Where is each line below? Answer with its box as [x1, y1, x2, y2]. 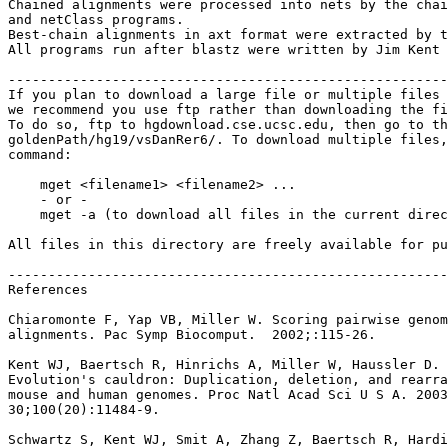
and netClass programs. [8, 12, 184, 27]
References [8, 282, 88, 297]
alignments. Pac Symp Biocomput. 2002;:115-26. [8, 327, 376, 342]
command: [8, 147, 72, 162]
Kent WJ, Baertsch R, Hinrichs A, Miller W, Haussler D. [8, 357, 440, 372]
